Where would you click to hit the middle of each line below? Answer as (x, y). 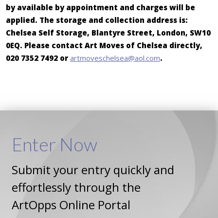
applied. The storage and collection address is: (97, 20)
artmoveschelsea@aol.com (115, 58)
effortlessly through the (76, 187)
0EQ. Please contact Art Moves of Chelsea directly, (104, 45)
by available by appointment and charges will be (100, 8)
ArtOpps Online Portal (71, 205)
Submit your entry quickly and (93, 170)
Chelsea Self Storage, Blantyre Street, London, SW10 (108, 33)
